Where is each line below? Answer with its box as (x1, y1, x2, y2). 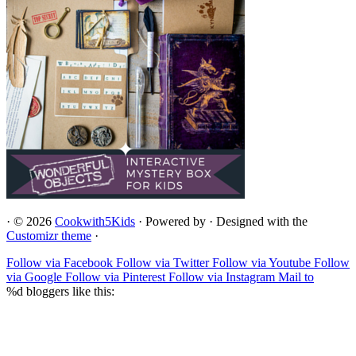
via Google (6, 269, 62, 284)
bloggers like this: (23, 284, 114, 298)
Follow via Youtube (212, 255, 311, 269)
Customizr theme (6, 228, 91, 242)
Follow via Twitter (116, 255, 209, 269)
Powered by (145, 214, 206, 228)
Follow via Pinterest (65, 269, 165, 284)
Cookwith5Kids (55, 214, 135, 228)
